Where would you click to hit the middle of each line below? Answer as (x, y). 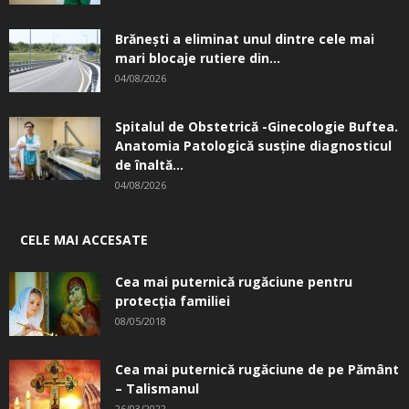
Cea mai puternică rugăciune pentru (234, 282)
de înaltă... (149, 165)
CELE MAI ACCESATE (84, 240)
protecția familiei (173, 301)
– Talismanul (157, 389)
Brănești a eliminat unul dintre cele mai (245, 39)
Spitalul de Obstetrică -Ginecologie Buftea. (257, 127)
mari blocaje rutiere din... (198, 58)
